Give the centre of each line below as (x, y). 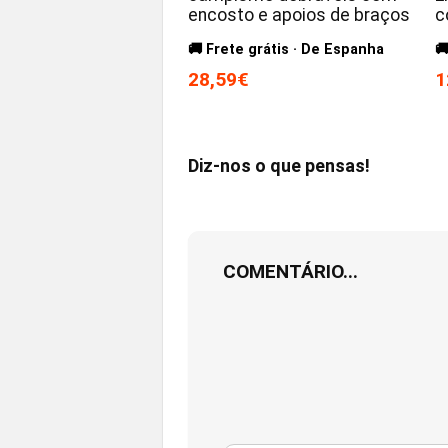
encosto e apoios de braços (299, 14)
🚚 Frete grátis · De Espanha (286, 49)
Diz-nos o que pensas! (279, 165)
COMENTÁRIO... (290, 271)
